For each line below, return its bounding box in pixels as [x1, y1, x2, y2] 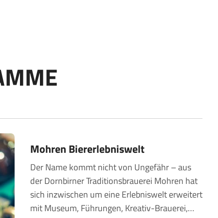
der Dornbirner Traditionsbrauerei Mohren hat [30, 174, 198, 187]
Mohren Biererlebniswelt [30, 140, 145, 157]
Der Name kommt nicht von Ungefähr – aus [30, 160, 191, 174]
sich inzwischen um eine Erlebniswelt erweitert [30, 187, 202, 201]
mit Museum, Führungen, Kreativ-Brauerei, [30, 201, 188, 215]
